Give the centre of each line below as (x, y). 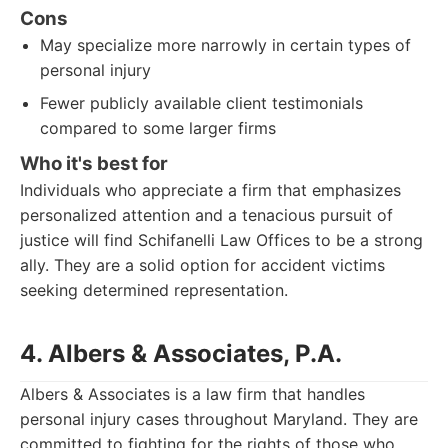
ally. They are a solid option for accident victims (202, 265)
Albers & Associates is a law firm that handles (192, 394)
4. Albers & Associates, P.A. (181, 353)
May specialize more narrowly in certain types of (225, 45)
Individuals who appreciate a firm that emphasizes (210, 190)
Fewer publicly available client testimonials (201, 103)
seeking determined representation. (154, 290)
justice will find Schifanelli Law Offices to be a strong (221, 240)
